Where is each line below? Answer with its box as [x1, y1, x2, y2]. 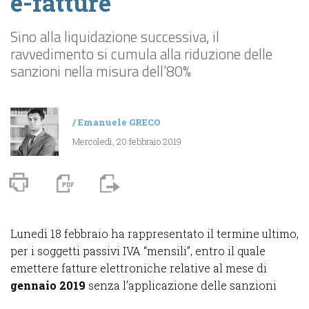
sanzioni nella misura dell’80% [10, 59, 191, 82]
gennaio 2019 [10, 277, 86, 292]
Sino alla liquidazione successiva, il [10, 25, 219, 48]
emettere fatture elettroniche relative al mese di [10, 260, 267, 275]
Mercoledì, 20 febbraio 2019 [72, 134, 181, 148]
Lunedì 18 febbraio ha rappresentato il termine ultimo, [10, 226, 299, 241]
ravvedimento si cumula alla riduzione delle [10, 42, 272, 65]
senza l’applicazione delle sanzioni [86, 277, 277, 292]
